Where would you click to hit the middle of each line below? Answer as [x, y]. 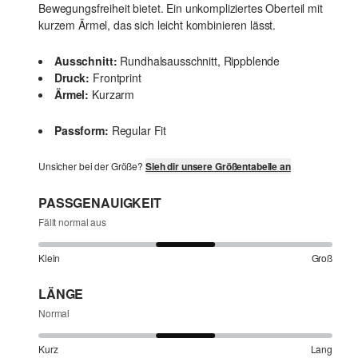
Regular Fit [139, 131]
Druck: [72, 78]
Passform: [82, 131]
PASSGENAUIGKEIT [100, 203]
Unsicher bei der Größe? [92, 166]
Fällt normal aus [72, 222]
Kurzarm [113, 95]
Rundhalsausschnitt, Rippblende [200, 61]
